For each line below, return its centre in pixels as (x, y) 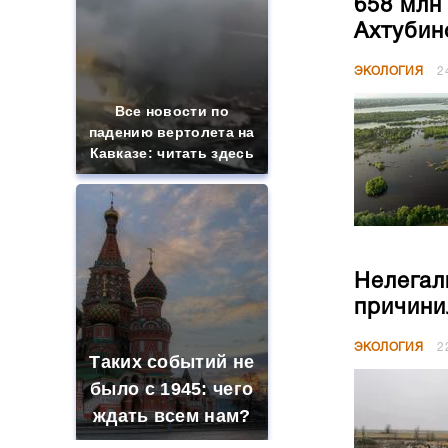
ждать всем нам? (171, 416)
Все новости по (171, 111)
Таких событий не (172, 362)
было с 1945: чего (172, 389)
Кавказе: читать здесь (171, 153)
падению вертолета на (171, 132)
